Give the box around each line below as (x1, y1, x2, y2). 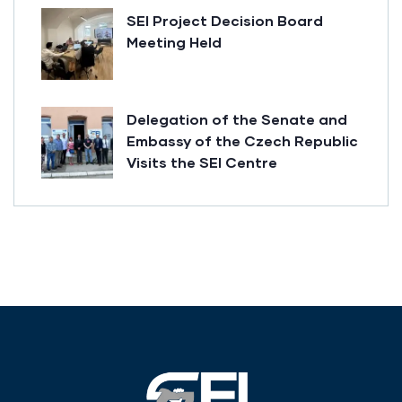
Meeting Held (127, 32, 222, 50)
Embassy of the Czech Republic (127, 131, 358, 149)
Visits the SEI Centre (127, 153, 277, 170)
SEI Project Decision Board (127, 11, 323, 29)
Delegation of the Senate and (127, 109, 347, 127)
